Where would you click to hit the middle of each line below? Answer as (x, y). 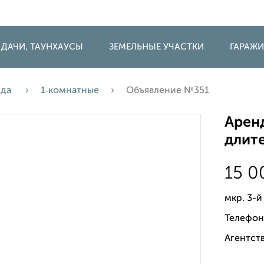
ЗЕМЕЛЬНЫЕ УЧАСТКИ (156, 47)
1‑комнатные (70, 91)
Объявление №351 (168, 91)
